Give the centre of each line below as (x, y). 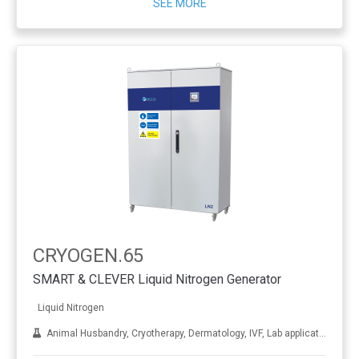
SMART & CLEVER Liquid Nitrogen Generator (157, 279)
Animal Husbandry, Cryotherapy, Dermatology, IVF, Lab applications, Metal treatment (180, 333)
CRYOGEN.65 (88, 256)
